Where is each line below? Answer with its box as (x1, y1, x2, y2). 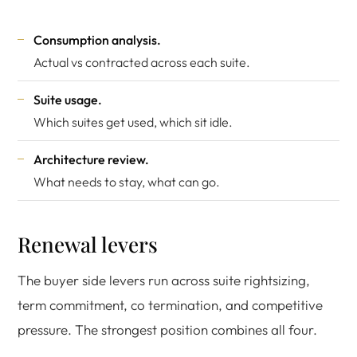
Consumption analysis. (33, 32, 161, 48)
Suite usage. (33, 92, 102, 108)
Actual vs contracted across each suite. (33, 54, 250, 70)
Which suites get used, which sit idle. (33, 114, 233, 130)
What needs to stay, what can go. (33, 174, 220, 190)
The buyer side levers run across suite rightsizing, (18, 272, 310, 288)
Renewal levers (18, 230, 158, 258)
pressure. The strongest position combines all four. (18, 321, 317, 338)
